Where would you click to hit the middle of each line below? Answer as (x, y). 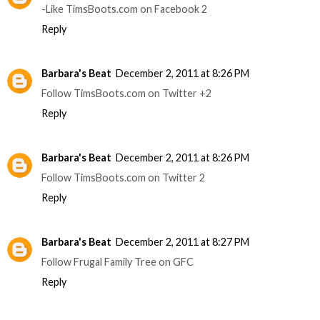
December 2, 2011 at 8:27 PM (182, 241)
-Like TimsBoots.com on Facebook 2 (124, 9)
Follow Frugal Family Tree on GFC (117, 261)
